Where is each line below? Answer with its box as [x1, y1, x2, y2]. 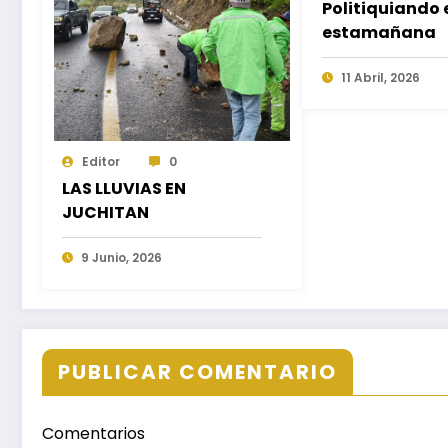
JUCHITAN [62, 200, 149, 224]
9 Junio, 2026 [81, 248, 162, 266]
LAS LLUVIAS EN [62, 176, 186, 200]
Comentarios [42, 421, 145, 445]
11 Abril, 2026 [340, 68, 420, 86]
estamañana [321, 20, 436, 44]
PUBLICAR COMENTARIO [58, 357, 337, 386]
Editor [82, 152, 120, 170]
